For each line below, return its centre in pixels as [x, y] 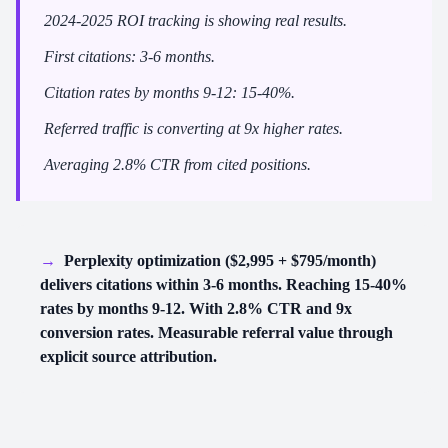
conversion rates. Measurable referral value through [216, 332]
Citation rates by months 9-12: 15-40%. [169, 92]
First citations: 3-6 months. [129, 56]
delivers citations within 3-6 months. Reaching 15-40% [223, 284]
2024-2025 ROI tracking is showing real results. [195, 20]
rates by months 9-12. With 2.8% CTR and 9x [196, 308]
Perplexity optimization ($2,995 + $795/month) [220, 260]
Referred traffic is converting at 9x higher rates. [193, 128]
